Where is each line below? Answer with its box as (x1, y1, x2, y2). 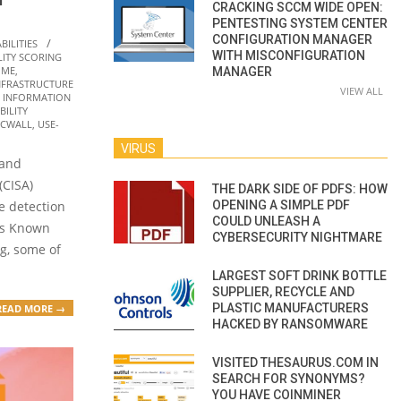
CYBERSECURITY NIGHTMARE (212, 229, 382, 244)
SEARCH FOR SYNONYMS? (212, 371, 365, 386)
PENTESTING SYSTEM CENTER (212, 15, 388, 30)
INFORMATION (3, 90, 71, 105)
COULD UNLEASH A (212, 213, 320, 228)
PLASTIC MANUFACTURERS (212, 300, 369, 315)
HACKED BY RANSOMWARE (212, 316, 368, 331)
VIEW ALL (340, 83, 383, 98)
